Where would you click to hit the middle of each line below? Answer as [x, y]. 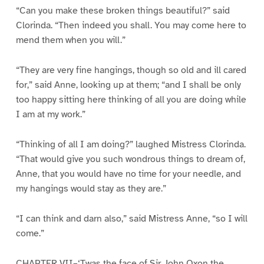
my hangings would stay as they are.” [91, 189]
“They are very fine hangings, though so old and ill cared [131, 70]
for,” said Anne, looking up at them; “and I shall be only [128, 85]
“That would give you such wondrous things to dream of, [130, 159]
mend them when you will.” [70, 40]
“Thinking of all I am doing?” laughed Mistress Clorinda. [131, 145]
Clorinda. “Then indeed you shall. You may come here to [131, 26]
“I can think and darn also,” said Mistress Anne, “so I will [131, 218]
